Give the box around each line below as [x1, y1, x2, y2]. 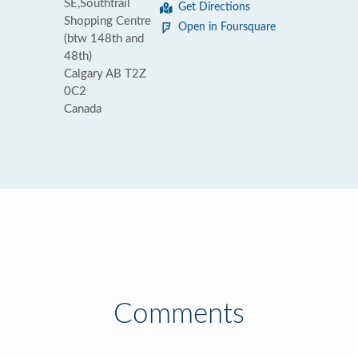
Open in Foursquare [178, 22, 276, 33]
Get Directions [178, 2, 250, 13]
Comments [113, 300, 245, 328]
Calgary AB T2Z [64, 68, 146, 80]
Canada [64, 103, 101, 115]
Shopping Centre [64, 15, 151, 27]
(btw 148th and [64, 33, 144, 45]
